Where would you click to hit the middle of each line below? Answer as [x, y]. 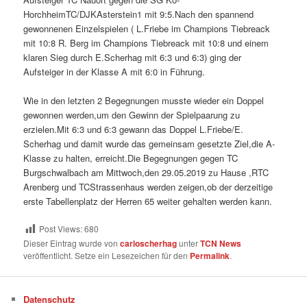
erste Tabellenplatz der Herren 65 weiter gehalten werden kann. [148, 201]
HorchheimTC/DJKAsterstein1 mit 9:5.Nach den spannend [139, 14]
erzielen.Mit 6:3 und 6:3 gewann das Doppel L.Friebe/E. [134, 130]
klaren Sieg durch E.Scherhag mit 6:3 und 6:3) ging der [133, 58]
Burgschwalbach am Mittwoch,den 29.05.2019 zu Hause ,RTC [146, 173]
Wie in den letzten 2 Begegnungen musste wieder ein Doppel [144, 101]
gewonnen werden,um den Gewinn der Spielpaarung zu [132, 115]
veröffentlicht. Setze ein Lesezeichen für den [107, 256]
